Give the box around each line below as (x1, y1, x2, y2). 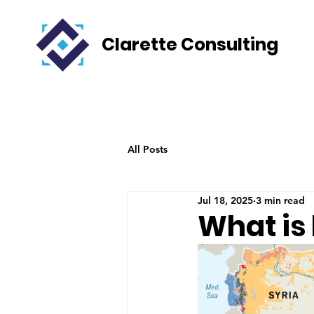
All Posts (128, 142, 168, 156)
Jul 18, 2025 (198, 193, 253, 207)
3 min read (256, 193, 305, 207)
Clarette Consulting (102, 32, 278, 57)
